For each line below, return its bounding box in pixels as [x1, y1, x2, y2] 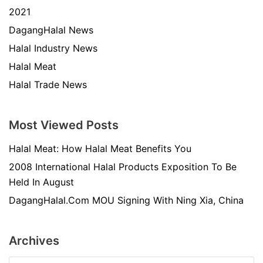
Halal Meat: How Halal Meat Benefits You [9, 142, 191, 154]
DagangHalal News [9, 23, 93, 36]
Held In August [9, 176, 74, 188]
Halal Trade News [9, 78, 87, 90]
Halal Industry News [9, 42, 97, 54]
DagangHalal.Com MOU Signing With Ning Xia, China [9, 194, 244, 206]
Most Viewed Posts [9, 117, 119, 132]
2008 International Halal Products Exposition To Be [9, 160, 237, 173]
